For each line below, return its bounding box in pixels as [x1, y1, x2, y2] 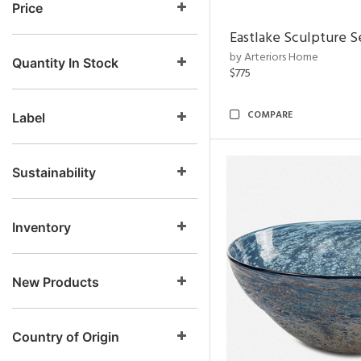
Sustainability [12, 164, 96, 180]
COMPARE [247, 107, 293, 123]
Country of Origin [12, 329, 119, 345]
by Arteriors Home [230, 48, 318, 67]
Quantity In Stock [12, 55, 118, 71]
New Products [12, 274, 99, 290]
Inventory [12, 219, 71, 235]
